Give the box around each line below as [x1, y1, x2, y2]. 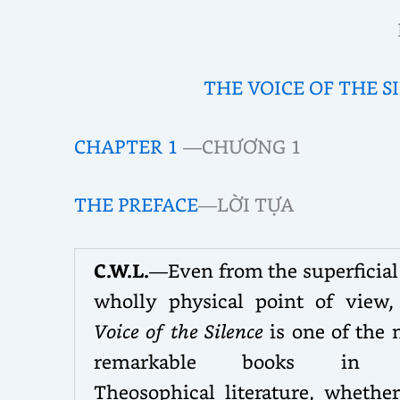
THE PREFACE [73, 192, 198, 217]
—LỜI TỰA [197, 192, 294, 217]
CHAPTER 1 [73, 133, 179, 158]
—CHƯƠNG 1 [178, 133, 302, 158]
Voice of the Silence [93, 318, 271, 343]
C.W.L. [93, 257, 149, 282]
